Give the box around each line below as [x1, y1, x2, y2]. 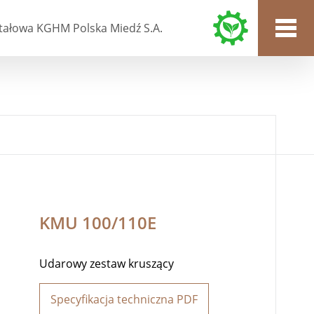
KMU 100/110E [39, 211, 156, 234]
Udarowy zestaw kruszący [39, 256, 174, 271]
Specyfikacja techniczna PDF [50, 292, 198, 307]
